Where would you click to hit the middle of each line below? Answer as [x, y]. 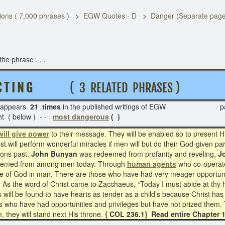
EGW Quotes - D [110, 16]
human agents [152, 164]
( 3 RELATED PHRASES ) [116, 88]
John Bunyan [54, 154]
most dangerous [81, 117]
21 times [45, 106]
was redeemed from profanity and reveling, [148, 154]
